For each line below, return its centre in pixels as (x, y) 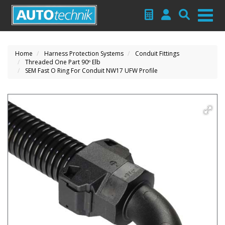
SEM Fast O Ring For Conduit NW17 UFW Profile (91, 71)
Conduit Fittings (157, 53)
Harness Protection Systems (84, 53)
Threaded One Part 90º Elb (63, 62)
